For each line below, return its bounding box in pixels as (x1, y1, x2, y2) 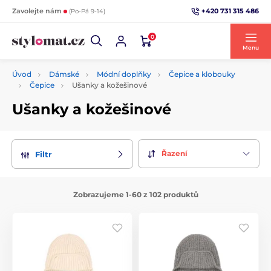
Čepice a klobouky (169, 70, 235, 79)
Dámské (49, 70, 79, 79)
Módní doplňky (97, 70, 151, 79)
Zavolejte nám (12, 7, 64, 15)
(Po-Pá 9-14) (69, 7, 105, 15)
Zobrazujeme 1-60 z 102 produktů (73, 189, 198, 199)
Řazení (162, 149, 188, 158)
